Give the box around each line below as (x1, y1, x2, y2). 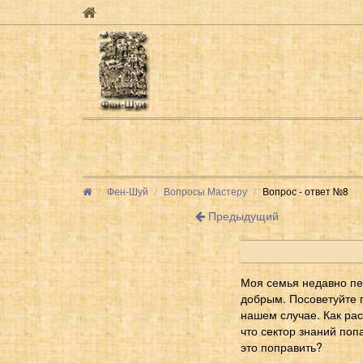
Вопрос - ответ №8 (263, 183, 348, 198)
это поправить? (241, 338, 322, 355)
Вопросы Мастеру (164, 183, 247, 198)
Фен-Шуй (107, 183, 148, 198)
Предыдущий (204, 207, 279, 224)
